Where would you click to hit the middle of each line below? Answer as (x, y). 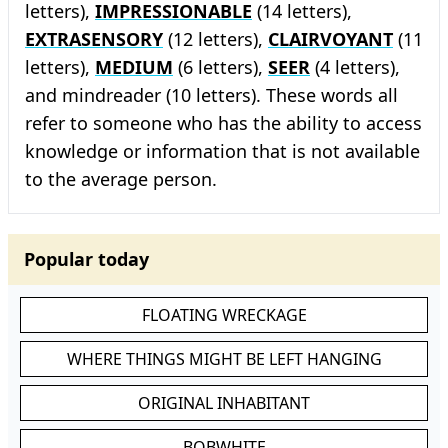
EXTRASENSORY (94, 39)
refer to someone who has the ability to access (223, 123)
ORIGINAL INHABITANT (224, 403)
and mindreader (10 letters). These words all (211, 95)
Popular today (86, 259)
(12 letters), (215, 39)
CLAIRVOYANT (330, 39)
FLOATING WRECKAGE (224, 315)
